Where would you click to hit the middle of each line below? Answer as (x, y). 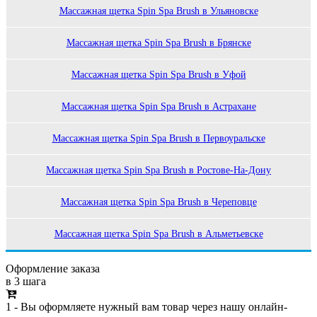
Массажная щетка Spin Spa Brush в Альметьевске (158, 234)
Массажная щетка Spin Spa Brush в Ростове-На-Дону (158, 171)
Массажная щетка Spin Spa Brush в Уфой (158, 75)
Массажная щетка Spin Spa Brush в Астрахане (158, 107)
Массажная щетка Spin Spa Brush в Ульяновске (158, 11)
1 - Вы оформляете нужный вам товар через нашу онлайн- (146, 307)
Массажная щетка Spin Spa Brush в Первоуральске (158, 139)
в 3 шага (26, 282)
